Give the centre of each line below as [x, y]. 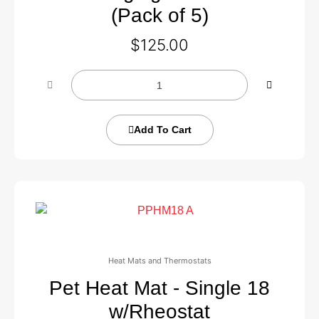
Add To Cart [162, 130]
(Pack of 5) [159, 15]
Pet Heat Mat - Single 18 [159, 288]
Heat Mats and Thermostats [159, 261]
